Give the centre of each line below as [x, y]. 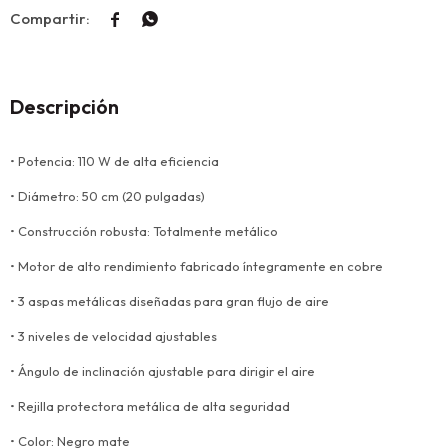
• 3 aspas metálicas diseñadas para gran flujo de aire [169, 301]
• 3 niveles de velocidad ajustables [113, 336]
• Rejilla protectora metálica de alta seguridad [150, 406]
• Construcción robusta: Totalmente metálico [144, 231]
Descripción [64, 106]
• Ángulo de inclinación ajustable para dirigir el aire [162, 371]
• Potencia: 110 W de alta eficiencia [114, 161]
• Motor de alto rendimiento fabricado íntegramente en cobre [196, 266]
